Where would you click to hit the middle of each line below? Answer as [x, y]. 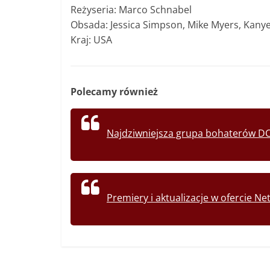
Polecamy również [114, 92]
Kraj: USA [91, 40]
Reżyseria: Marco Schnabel [131, 10]
